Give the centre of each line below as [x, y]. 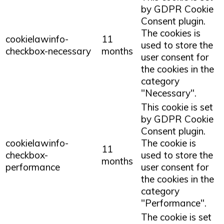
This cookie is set [177, 107]
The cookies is [171, 33]
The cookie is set [176, 217]
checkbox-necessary [48, 51]
